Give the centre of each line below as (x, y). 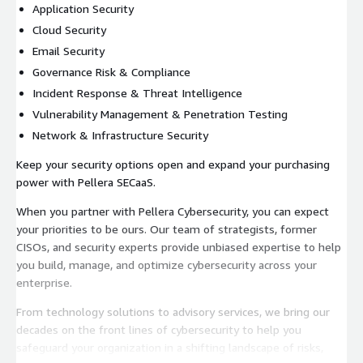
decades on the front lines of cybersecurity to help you (159, 329)
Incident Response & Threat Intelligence (137, 92)
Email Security (68, 50)
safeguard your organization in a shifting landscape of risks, (170, 347)
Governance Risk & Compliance (111, 71)
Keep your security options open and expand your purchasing (173, 164)
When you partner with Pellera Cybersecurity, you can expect (173, 211)
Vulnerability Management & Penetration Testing (160, 113)
